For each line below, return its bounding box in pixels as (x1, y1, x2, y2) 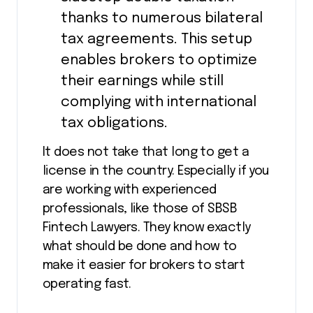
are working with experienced (43, 184, 217, 197)
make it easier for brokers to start (43, 259, 245, 272)
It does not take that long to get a (43, 146, 249, 159)
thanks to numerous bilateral (60, 11, 263, 27)
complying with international (60, 95, 256, 110)
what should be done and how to (43, 240, 237, 254)
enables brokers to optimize (60, 53, 257, 68)
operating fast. (43, 278, 131, 291)
